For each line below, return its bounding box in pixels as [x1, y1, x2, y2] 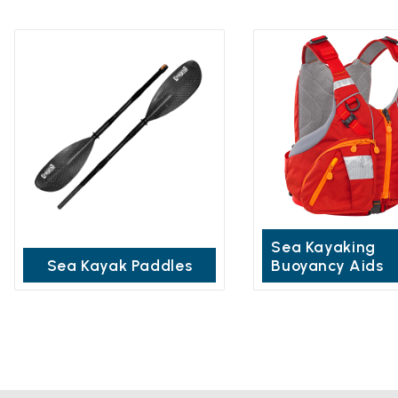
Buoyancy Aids [271, 255, 384, 275]
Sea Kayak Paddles [46, 255, 193, 275]
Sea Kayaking [271, 236, 376, 256]
